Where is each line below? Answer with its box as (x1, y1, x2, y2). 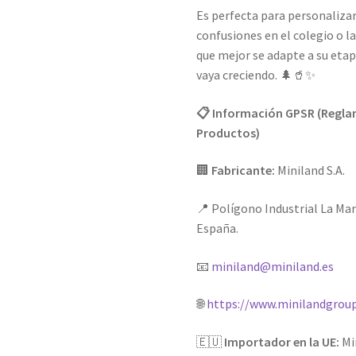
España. (196, 219, 239, 236)
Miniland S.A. (275, 162, 346, 179)
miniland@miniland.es (211, 257, 335, 274)
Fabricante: (211, 162, 276, 179)
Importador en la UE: (224, 333, 340, 350)
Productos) (196, 124, 261, 141)
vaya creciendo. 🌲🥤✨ (196, 67, 316, 83)
